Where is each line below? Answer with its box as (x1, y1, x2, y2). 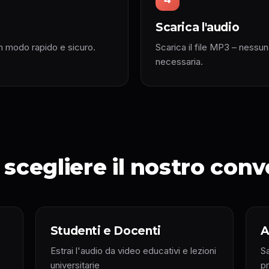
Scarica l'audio (156, 20, 240, 34)
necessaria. (156, 56, 203, 67)
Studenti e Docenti (50, 224, 161, 238)
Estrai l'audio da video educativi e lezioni (50, 245, 216, 256)
